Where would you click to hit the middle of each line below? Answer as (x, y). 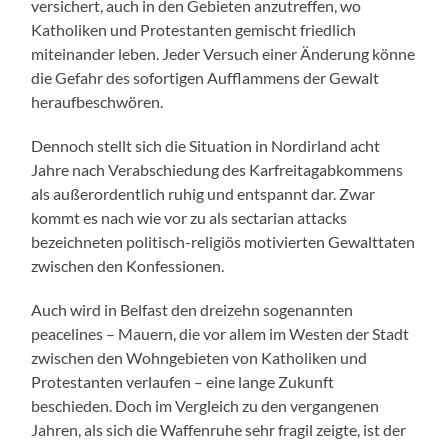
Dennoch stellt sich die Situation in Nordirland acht (206, 145)
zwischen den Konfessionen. (128, 265)
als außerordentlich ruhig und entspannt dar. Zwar (203, 193)
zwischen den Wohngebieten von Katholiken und (199, 357)
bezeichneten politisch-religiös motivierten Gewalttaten (223, 241)
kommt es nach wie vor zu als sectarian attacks (189, 217)
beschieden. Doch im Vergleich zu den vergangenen (205, 405)
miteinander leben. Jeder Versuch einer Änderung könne (223, 53)
